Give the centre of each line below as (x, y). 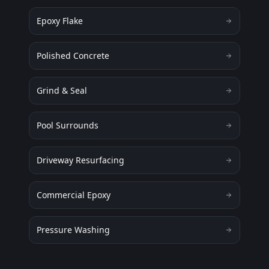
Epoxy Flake (60, 21)
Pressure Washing (73, 230)
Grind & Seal (62, 90)
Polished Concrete (73, 56)
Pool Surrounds (68, 125)
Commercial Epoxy (74, 195)
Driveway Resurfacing (80, 160)
